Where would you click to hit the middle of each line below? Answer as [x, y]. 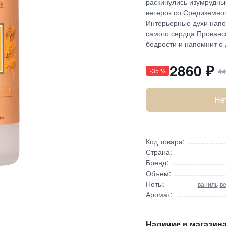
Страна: [159, 152]
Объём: [158, 173]
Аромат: [159, 194]
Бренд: [157, 162]
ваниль [208, 184]
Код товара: [165, 141]
